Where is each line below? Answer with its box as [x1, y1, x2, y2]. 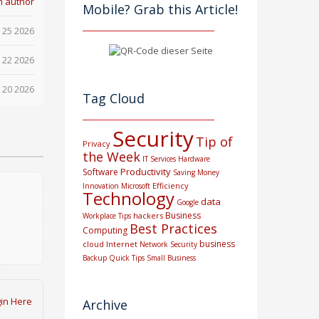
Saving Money [173, 167, 219, 178]
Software [83, 166, 118, 179]
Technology [83, 187, 174, 211]
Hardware [178, 154, 210, 164]
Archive [83, 296, 127, 314]
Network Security [140, 239, 197, 250]
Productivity [120, 165, 171, 179]
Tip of [196, 133, 233, 151]
